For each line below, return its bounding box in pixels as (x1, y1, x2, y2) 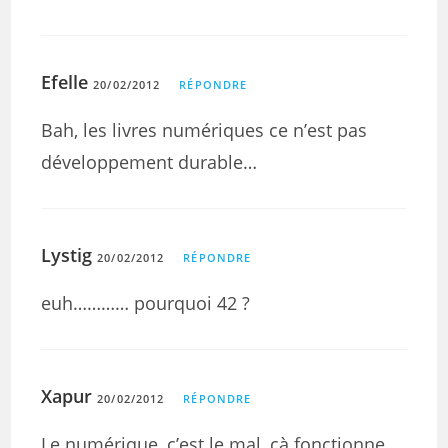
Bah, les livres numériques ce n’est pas (41, 118, 368, 142)
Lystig (41, 243, 93, 267)
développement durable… (41, 150, 258, 174)
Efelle (41, 70, 89, 94)
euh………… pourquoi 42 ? (41, 291, 251, 315)
